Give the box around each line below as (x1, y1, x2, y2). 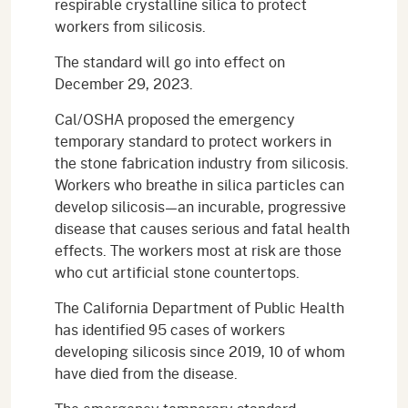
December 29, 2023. (55, 72, 193, 94)
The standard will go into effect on (55, 50, 285, 72)
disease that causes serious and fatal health (55, 217, 350, 239)
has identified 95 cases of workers (55, 318, 285, 340)
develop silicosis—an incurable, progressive (55, 195, 346, 217)
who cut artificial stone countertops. (55, 260, 300, 282)
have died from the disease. (55, 362, 238, 383)
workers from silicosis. (55, 15, 206, 36)
